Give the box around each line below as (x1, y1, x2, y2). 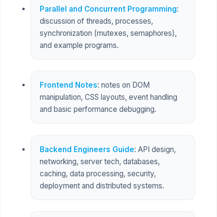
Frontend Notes (39, 80, 97, 90)
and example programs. (39, 41, 119, 50)
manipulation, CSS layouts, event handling (39, 93, 177, 102)
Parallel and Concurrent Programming (39, 4, 177, 14)
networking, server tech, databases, (39, 156, 160, 166)
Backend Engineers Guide (39, 144, 134, 154)
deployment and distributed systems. (39, 181, 164, 190)
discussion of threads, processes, (39, 16, 153, 26)
